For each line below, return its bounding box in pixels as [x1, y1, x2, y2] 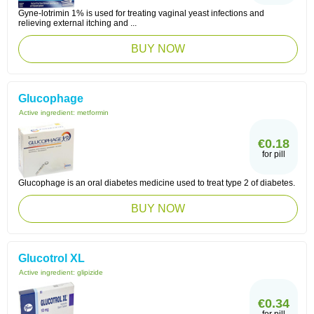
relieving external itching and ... [18, 18, 137, 28]
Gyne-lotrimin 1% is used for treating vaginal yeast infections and [18, 8, 264, 18]
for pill [262, 149, 285, 159]
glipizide [77, 268, 103, 276]
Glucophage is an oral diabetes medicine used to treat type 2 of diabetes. [18, 178, 295, 188]
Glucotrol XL [18, 252, 85, 264]
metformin [77, 109, 109, 116]
